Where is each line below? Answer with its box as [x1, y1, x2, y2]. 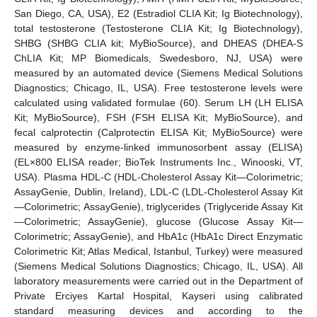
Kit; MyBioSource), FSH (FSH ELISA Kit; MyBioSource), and [14, 112, 303, 124]
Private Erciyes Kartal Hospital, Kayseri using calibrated [14, 290, 303, 302]
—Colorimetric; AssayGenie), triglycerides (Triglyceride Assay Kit [14, 201, 303, 213]
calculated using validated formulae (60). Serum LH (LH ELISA [14, 97, 303, 109]
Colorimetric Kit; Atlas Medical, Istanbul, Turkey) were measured [14, 246, 303, 258]
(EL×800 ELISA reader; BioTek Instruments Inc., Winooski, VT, [14, 156, 303, 168]
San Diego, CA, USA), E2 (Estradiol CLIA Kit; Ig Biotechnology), [14, 8, 303, 20]
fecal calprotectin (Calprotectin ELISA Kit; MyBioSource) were [14, 127, 303, 139]
